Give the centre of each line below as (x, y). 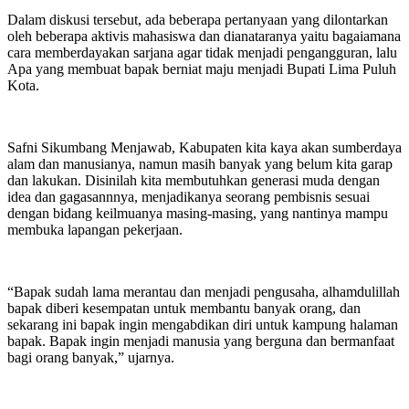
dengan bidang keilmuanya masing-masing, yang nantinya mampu (198, 213)
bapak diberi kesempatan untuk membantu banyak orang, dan (184, 308)
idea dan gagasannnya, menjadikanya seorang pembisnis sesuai (189, 196)
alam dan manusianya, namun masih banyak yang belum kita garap (200, 163)
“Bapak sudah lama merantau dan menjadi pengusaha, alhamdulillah (204, 291)
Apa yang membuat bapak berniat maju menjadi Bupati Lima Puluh (202, 68)
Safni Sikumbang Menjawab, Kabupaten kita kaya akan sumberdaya (204, 147)
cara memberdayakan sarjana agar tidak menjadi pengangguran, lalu (202, 52)
